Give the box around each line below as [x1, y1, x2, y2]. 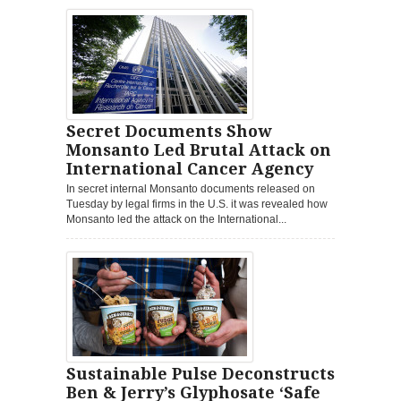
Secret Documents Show [66, 121, 271, 141]
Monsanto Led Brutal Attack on [66, 140, 331, 159]
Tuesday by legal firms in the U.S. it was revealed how [66, 197, 328, 210]
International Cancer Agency [66, 158, 313, 178]
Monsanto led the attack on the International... [66, 212, 286, 226]
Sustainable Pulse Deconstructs [66, 363, 335, 383]
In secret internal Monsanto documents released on [66, 182, 315, 195]
